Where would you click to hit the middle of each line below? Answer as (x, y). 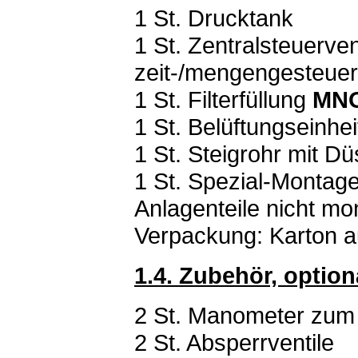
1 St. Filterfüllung (223, 99)
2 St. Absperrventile (234, 342)
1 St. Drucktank (214, 18)
